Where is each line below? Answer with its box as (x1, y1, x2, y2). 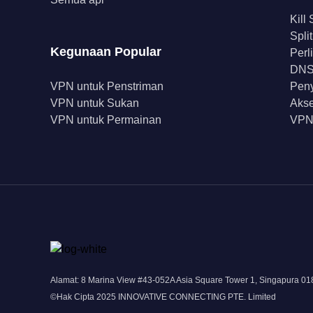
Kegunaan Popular (50, 45, 161, 59)
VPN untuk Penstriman (50, 80, 163, 92)
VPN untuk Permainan (50, 114, 161, 126)
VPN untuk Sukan (50, 97, 139, 109)
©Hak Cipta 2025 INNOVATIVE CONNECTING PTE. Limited (50, 292, 276, 302)
